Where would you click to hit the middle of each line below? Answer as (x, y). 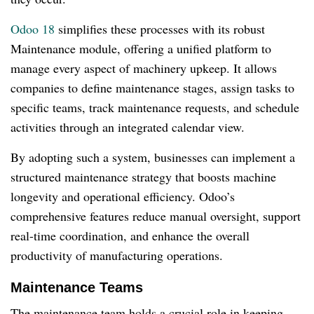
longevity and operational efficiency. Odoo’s (123, 197)
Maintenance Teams (77, 288)
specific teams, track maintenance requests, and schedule (155, 108)
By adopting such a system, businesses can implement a (153, 157)
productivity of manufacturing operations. (117, 255)
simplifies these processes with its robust (160, 29)
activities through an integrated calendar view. (128, 127)
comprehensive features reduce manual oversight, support (156, 216)
